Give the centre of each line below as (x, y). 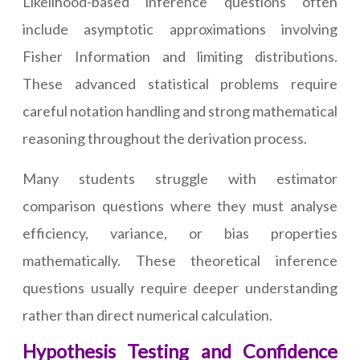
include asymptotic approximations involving (180, 29)
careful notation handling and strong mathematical (180, 111)
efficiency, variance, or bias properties (180, 233)
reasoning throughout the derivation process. (165, 139)
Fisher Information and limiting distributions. (180, 57)
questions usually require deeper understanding (180, 288)
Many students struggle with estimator (180, 179)
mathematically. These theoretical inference (180, 261)
